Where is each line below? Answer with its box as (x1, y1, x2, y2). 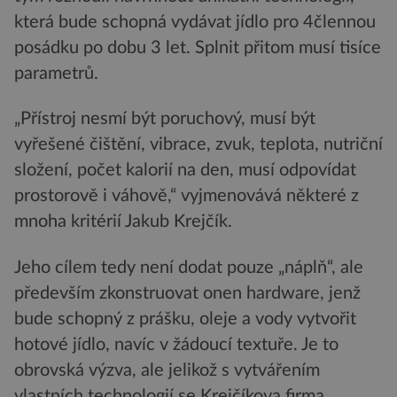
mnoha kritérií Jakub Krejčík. (14, 213, 232, 231)
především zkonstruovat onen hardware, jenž (14, 284, 361, 302)
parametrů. (14, 65, 98, 83)
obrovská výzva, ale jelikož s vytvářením (14, 361, 320, 379)
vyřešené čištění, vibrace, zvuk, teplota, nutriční (14, 136, 383, 154)
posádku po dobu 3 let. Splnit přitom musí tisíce (14, 39, 381, 58)
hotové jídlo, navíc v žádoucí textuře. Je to (14, 335, 339, 354)
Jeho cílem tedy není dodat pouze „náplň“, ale (14, 258, 363, 276)
